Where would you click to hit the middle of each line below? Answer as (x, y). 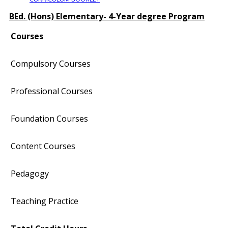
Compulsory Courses (51, 64)
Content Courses (43, 146)
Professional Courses (52, 91)
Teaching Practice (45, 201)
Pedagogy (30, 174)
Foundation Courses (49, 119)
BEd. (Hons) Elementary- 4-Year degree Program (107, 17)
